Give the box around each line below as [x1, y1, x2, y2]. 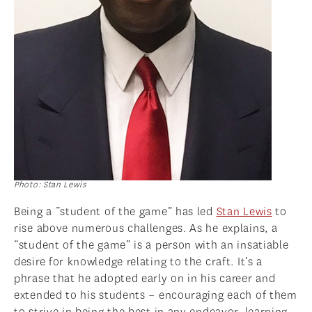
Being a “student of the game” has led [14, 204, 217, 219]
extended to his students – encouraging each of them [14, 288, 297, 303]
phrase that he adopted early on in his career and [14, 271, 276, 286]
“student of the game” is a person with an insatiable [14, 237, 289, 253]
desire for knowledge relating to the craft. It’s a [14, 254, 263, 270]
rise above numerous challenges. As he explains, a [14, 221, 278, 236]
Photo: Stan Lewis [14, 179, 86, 191]
